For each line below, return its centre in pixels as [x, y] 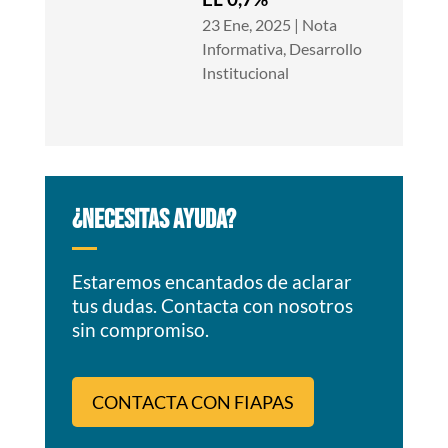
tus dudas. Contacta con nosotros [212, 306]
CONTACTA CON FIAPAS [192, 402]
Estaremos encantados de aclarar [211, 282]
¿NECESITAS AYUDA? [153, 220]
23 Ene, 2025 [247, 25]
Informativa [243, 49]
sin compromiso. [140, 330]
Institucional [246, 73]
